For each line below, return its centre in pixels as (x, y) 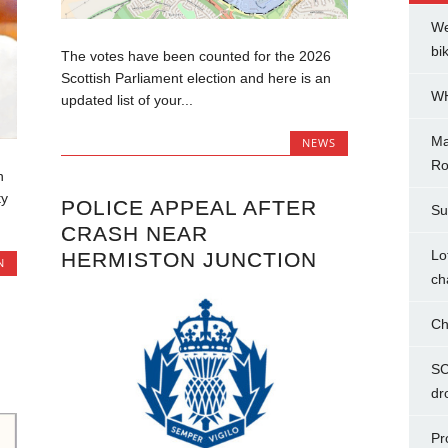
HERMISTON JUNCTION (188, 259)
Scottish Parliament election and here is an (195, 78)
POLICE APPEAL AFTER (188, 207)
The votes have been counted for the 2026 (195, 56)
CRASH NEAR (134, 233)
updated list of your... (126, 100)
